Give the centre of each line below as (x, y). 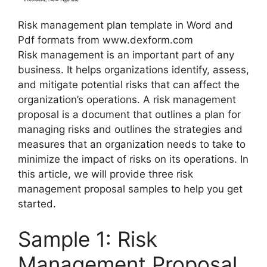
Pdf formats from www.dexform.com (105, 40)
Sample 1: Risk (88, 239)
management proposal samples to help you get (130, 189)
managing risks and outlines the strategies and (130, 129)
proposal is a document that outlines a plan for (129, 114)
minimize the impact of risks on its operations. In (133, 159)
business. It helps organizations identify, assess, (133, 69)
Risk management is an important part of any (126, 55)
